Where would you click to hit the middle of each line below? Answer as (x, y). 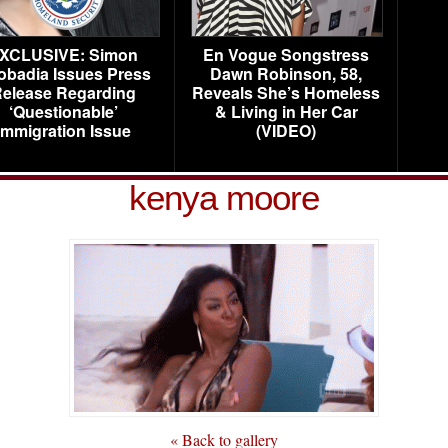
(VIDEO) (286, 130)
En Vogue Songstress (286, 54)
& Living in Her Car (286, 111)
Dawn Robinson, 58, (286, 73)
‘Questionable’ (63, 111)
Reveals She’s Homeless (286, 92)
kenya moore (224, 197)
